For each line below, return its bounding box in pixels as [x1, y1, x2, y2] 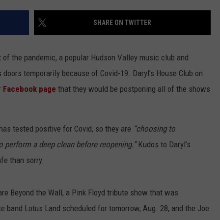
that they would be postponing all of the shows [56, 84, 210, 94]
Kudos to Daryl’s [136, 139, 191, 150]
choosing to [136, 124, 175, 134]
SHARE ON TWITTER [93, 19, 151, 27]
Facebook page [3, 84, 56, 94]
